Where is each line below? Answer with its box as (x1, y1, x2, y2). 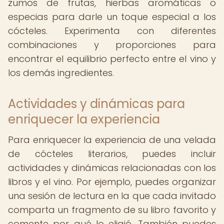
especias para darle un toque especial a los (8, 10, 216, 23)
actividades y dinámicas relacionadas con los (8, 161, 216, 174)
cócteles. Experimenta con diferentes (8, 24, 216, 37)
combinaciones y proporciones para (8, 38, 216, 51)
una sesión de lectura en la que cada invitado (8, 189, 216, 202)
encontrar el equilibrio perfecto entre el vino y (8, 52, 216, 65)
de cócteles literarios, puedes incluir (8, 147, 216, 160)
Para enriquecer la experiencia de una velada (8, 133, 216, 146)
